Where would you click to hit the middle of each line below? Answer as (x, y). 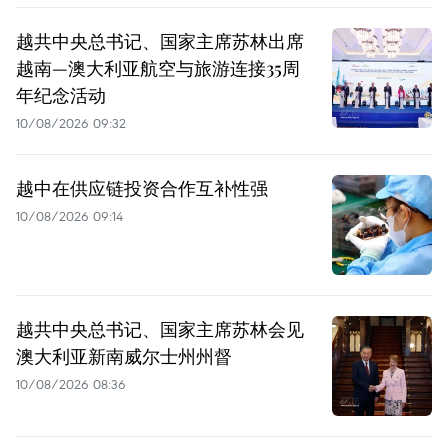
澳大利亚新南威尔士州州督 (124, 355)
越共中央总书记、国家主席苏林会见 (160, 328)
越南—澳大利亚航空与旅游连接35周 (158, 67)
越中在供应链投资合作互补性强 (142, 187)
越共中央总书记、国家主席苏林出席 (160, 40)
